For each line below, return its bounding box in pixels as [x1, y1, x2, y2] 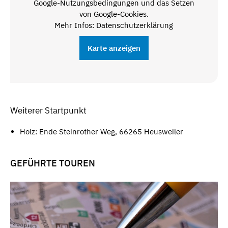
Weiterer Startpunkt [10, 104, 87, 116]
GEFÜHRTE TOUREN [10, 157, 95, 169]
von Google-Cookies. [79, 9, 149, 19]
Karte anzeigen [87, 43, 140, 53]
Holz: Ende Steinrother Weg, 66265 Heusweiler [19, 127, 183, 137]
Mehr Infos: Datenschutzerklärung [54, 20, 174, 31]
